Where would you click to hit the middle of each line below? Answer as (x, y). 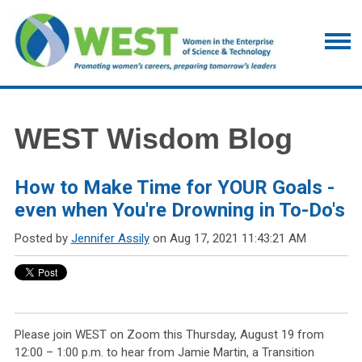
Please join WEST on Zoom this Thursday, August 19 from (169, 335)
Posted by (41, 239)
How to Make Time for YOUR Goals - (174, 188)
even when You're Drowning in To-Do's (179, 210)
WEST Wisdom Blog (153, 139)
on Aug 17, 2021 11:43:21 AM (227, 239)
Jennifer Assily (110, 239)
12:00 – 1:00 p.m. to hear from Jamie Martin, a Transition (164, 353)
